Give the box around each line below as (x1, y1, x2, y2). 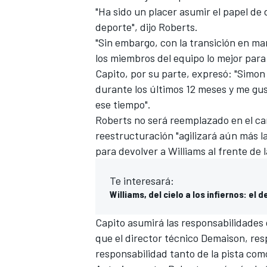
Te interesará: (110, 173, 174, 187)
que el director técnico (95, 231, 201, 244)
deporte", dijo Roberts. (95, 20, 198, 33)
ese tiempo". (95, 97, 151, 111)
